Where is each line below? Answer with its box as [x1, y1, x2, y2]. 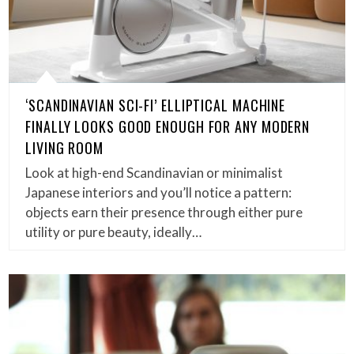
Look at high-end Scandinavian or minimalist [25, 164, 284, 181]
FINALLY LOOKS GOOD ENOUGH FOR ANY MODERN [25, 115, 311, 137]
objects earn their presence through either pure [25, 203, 303, 220]
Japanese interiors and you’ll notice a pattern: [25, 183, 292, 201]
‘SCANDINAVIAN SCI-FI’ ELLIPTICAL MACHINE [25, 94, 286, 115]
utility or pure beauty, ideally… [25, 223, 202, 240]
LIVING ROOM [25, 137, 104, 158]
